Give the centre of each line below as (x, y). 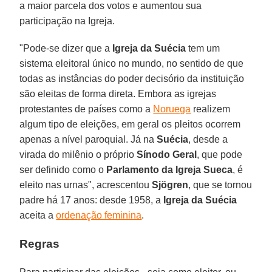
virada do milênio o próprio (78, 155)
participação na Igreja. (67, 21)
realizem (211, 109)
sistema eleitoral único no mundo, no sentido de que (132, 64)
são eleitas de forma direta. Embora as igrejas (118, 94)
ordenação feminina (99, 216)
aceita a (38, 216)
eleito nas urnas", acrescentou (86, 185)
